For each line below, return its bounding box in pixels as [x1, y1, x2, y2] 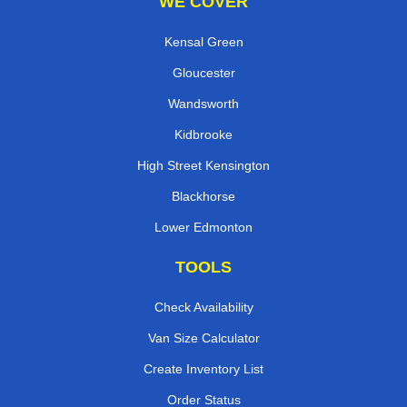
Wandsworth [168, 96, 239, 112]
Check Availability [154, 300, 253, 315]
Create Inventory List [144, 362, 263, 377]
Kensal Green [164, 35, 243, 50]
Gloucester [172, 65, 235, 81]
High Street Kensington [137, 158, 270, 174]
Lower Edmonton [154, 220, 253, 235]
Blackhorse [172, 189, 235, 204]
